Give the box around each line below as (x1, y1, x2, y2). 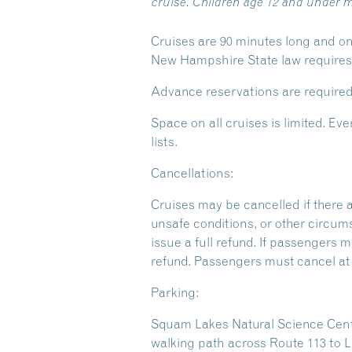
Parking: (151, 284, 199, 300)
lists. (151, 134, 178, 149)
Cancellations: (151, 165, 233, 181)
